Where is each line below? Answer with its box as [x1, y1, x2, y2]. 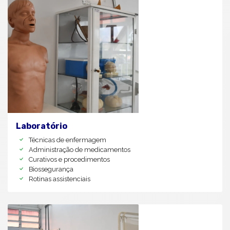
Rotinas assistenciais [29, 175, 90, 183]
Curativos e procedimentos [29, 155, 110, 163]
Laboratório [16, 121, 67, 131]
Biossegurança [29, 165, 73, 173]
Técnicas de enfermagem [29, 136, 106, 144]
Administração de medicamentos [29, 145, 130, 154]
